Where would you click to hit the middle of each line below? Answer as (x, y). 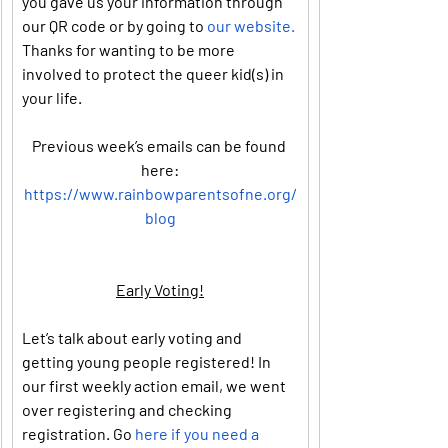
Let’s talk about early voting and (133, 337)
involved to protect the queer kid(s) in (154, 73)
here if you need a (198, 433)
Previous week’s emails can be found (160, 145)
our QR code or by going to (114, 25)
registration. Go (78, 433)
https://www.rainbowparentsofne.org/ (160, 193)
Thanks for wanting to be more (130, 49)
